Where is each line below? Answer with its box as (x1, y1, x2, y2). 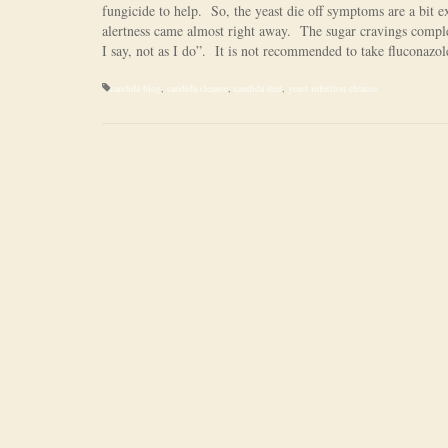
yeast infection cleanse (288, 81, 377, 95)
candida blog (110, 81, 161, 95)
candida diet (234, 81, 282, 95)
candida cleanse (167, 81, 228, 95)
